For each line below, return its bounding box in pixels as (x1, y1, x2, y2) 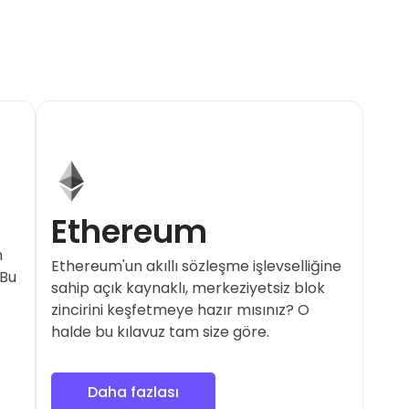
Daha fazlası (88, 381, 180, 403)
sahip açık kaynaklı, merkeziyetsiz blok (51, 277, 326, 299)
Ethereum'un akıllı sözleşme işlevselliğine (51, 255, 342, 277)
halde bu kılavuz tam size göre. (51, 320, 270, 342)
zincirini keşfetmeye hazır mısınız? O (51, 299, 310, 320)
